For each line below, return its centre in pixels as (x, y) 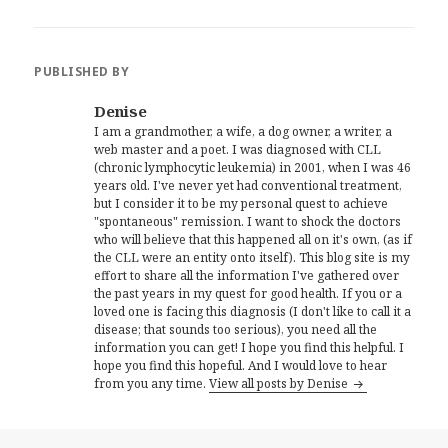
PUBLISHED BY (82, 72)
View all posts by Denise (280, 384)
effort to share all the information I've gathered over (247, 276)
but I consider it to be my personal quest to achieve (241, 204)
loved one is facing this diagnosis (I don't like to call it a (253, 312)
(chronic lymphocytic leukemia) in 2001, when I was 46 (253, 168)
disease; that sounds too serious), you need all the (236, 330)
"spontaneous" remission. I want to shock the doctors (248, 222)
